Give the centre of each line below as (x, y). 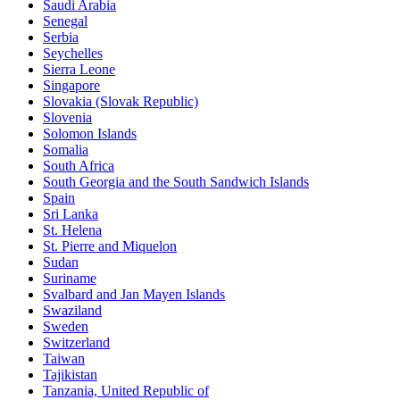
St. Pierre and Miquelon (110, 246)
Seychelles (73, 53)
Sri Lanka (71, 213)
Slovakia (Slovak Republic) (121, 101)
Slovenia (67, 117)
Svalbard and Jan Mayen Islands (134, 294)
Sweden (66, 326)
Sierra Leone (79, 69)
